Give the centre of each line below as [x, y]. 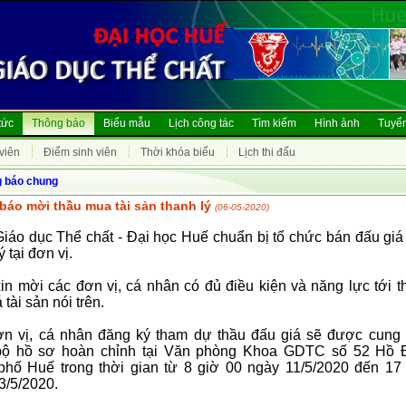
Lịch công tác [201, 123]
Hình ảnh [337, 123]
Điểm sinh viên [80, 152]
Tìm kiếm [274, 123]
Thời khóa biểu [178, 152]
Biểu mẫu [127, 123]
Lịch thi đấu [267, 152]
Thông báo [58, 123]
